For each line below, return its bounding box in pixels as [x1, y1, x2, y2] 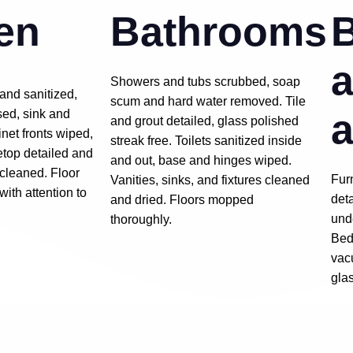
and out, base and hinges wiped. [110, 153, 292, 167]
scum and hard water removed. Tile [110, 94, 306, 108]
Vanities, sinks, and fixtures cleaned [110, 173, 310, 187]
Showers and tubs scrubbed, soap [110, 74, 300, 88]
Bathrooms [110, 8, 327, 54]
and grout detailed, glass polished [110, 113, 299, 128]
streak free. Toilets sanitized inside [110, 133, 302, 147]
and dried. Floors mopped [110, 192, 254, 206]
